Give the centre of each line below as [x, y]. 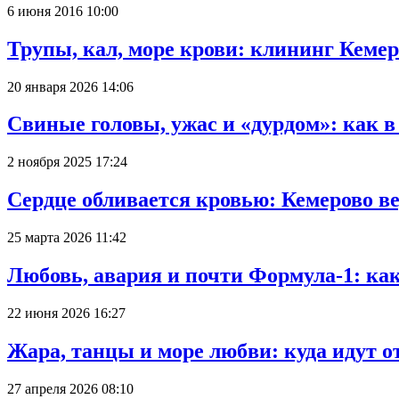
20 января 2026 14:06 [70, 86]
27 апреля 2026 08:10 [70, 388]
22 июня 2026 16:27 [66, 313]
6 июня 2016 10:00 [63, 11]
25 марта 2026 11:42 [67, 238]
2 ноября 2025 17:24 [67, 162]
